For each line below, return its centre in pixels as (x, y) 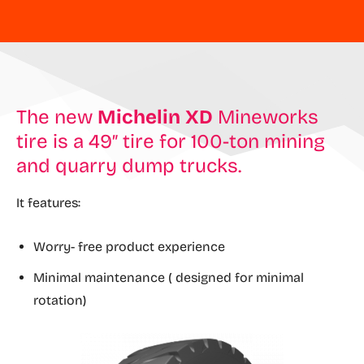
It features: (48, 203)
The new (57, 117)
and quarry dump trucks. (129, 166)
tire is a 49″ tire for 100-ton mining (171, 141)
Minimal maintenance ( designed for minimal (169, 277)
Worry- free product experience (129, 247)
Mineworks (266, 117)
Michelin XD (155, 117)
